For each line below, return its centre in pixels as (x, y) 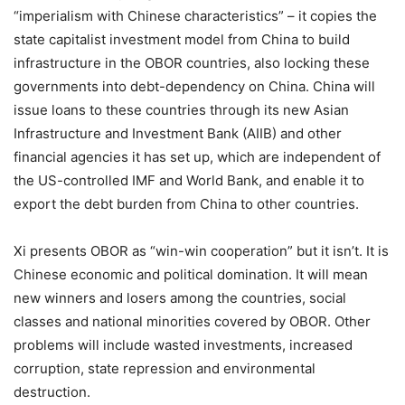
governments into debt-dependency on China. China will (194, 86)
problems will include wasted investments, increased (183, 344)
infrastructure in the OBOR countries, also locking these (192, 62)
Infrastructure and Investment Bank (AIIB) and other (178, 133)
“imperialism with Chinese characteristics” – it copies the (195, 15)
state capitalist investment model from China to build (182, 39)
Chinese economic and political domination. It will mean (191, 274)
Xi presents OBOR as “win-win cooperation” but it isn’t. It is (201, 250)
